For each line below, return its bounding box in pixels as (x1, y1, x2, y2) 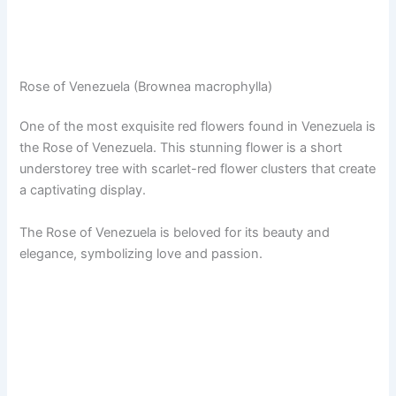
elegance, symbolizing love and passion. (19, 245, 263, 262)
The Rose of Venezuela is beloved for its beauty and (19, 224, 331, 240)
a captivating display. (19, 182, 147, 199)
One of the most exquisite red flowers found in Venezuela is (19, 118, 377, 135)
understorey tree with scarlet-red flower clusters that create (19, 161, 377, 178)
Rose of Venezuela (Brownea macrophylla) (19, 78, 273, 95)
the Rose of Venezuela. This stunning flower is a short (19, 140, 343, 156)
